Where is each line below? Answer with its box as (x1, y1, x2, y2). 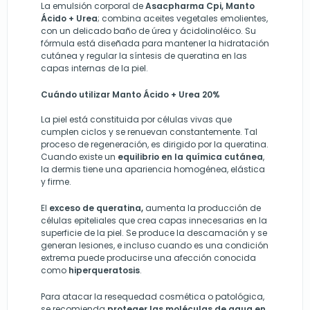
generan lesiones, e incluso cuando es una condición (41, 239, 268, 251)
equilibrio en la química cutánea (118, 151, 263, 163)
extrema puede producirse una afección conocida (41, 252, 256, 264)
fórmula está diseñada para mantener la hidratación (41, 37, 269, 49)
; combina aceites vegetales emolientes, (98, 12, 268, 24)
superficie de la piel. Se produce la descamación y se (41, 227, 267, 239)
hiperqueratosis (69, 264, 140, 276)
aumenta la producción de (143, 202, 261, 214)
